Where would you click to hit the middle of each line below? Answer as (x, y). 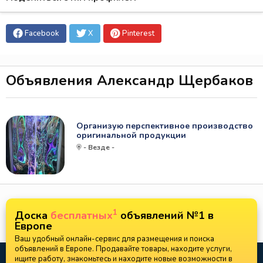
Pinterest (138, 33)
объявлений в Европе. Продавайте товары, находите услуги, (123, 249)
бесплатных (82, 215)
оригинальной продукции (131, 135)
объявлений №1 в (166, 215)
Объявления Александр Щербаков (129, 80)
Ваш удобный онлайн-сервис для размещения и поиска (114, 239)
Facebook (42, 33)
